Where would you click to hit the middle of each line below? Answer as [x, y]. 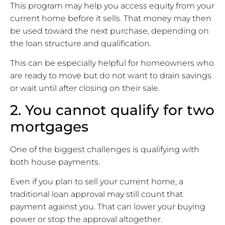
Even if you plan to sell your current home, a [97, 181]
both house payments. [55, 162]
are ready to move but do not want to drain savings [111, 76]
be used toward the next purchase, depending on [109, 31]
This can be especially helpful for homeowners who [112, 63]
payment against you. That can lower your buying [108, 206]
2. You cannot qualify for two [112, 110]
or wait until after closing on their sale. [85, 88]
